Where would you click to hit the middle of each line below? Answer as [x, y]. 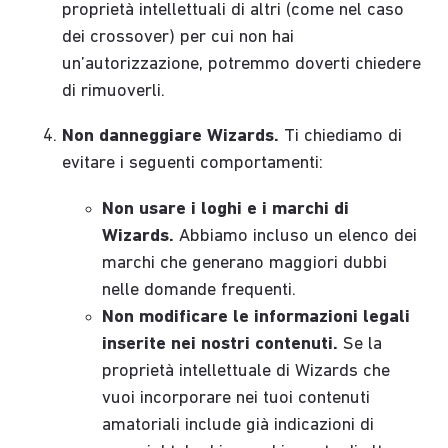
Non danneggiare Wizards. [171, 137]
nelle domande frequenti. [199, 290]
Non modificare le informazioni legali [256, 317]
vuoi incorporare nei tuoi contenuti [236, 398]
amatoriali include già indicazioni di [238, 425]
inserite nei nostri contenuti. [220, 344]
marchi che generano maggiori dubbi [245, 263]
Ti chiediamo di [341, 137]
